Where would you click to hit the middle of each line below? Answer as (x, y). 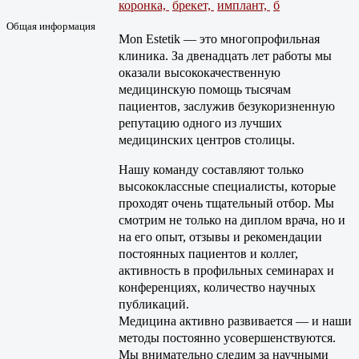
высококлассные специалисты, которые (227, 186)
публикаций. (154, 304)
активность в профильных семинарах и (226, 270)
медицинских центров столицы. (207, 139)
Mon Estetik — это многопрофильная (219, 38)
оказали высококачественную (200, 72)
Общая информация (51, 26)
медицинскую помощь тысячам (205, 89)
